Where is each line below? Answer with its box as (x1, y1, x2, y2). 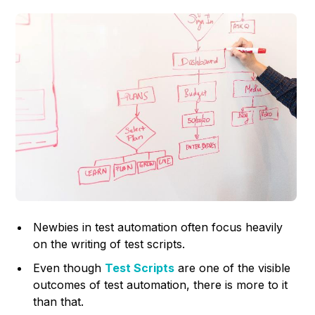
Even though (33, 261, 105, 276)
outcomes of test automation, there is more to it (33, 278, 288, 292)
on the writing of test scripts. (33, 237, 186, 252)
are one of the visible (174, 261, 291, 276)
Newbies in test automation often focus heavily (33, 220, 283, 235)
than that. (33, 295, 84, 309)
